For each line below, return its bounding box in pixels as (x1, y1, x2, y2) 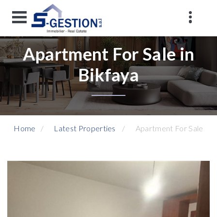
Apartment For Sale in (22, 43, 195, 64)
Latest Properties (54, 124, 116, 133)
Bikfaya (77, 64, 139, 85)
